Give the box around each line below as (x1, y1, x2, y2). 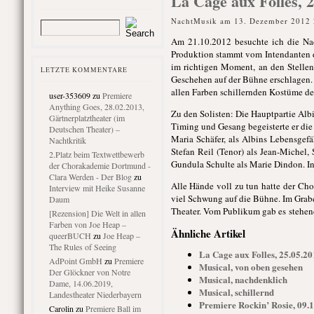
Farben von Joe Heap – (48, 219, 126, 230)
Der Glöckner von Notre (48, 266, 130, 278)
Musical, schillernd (198, 285, 274, 299)
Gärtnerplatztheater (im (48, 112, 125, 123)
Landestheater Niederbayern (48, 289, 142, 300)
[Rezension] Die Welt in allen (48, 207, 146, 219)
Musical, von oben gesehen (198, 260, 303, 273)
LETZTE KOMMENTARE (40, 65, 128, 74)
